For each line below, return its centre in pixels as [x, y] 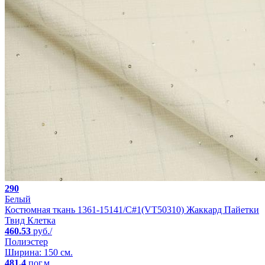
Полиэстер [26, 241]
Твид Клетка [30, 220]
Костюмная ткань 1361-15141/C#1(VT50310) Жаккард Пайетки [132, 209]
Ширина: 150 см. [39, 252]
